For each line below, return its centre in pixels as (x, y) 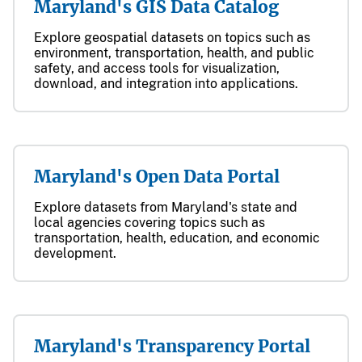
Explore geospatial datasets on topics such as (172, 38)
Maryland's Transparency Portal (172, 346)
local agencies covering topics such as (149, 223)
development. (75, 253)
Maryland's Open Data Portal (157, 177)
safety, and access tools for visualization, (157, 68)
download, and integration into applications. (166, 84)
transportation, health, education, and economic (177, 238)
